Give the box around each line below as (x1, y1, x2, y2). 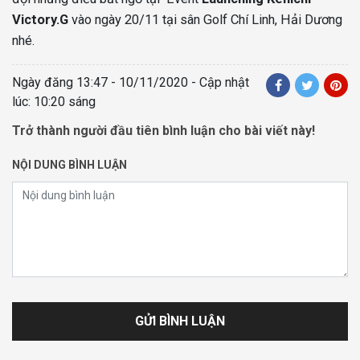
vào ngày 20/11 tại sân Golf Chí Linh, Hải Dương (68, 11, 342, 27)
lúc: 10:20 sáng (12, 93, 96, 109)
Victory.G (12, 11, 68, 27)
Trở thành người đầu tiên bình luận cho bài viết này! (12, 122, 315, 138)
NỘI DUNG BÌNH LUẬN (12, 157, 127, 171)
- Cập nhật (188, 74, 249, 90)
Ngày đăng (12, 74, 76, 90)
